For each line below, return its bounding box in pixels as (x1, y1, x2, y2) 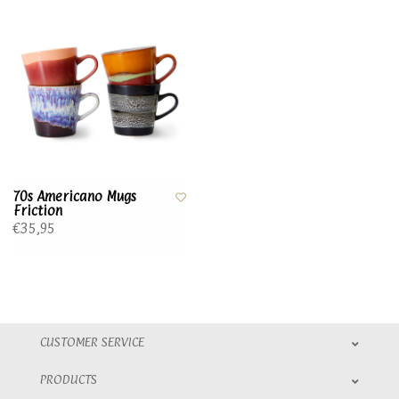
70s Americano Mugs (13, 188, 136, 205)
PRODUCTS (40, 371, 97, 387)
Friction (13, 202, 62, 219)
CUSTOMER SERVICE (40, 334, 144, 349)
